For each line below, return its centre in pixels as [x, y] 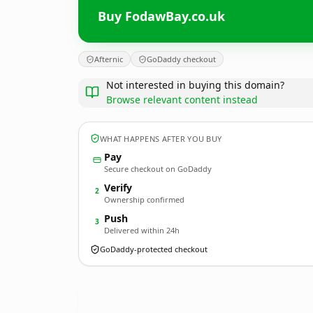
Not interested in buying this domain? [195, 85]
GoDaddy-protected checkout [154, 249]
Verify [118, 188]
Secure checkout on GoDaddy [158, 169]
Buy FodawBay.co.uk [161, 16]
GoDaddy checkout [181, 59]
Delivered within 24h [142, 230]
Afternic [109, 59]
